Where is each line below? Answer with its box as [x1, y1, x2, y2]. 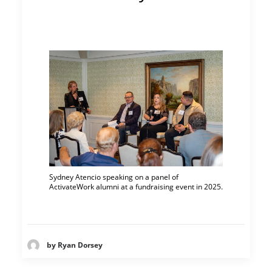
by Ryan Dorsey [47, 240, 103, 251]
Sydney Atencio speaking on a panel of [49, 172, 178, 182]
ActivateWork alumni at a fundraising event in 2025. [49, 182, 223, 192]
